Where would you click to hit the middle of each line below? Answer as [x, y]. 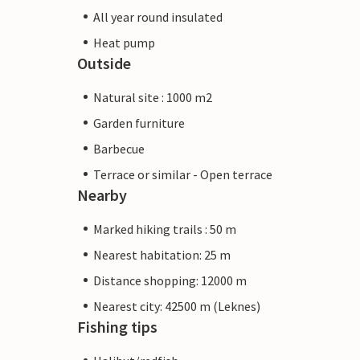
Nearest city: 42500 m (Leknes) [177, 306]
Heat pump [124, 42]
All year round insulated [158, 16]
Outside [104, 63]
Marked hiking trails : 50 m [165, 229]
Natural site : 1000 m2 [153, 97]
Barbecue [119, 148]
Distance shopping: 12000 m [170, 280]
